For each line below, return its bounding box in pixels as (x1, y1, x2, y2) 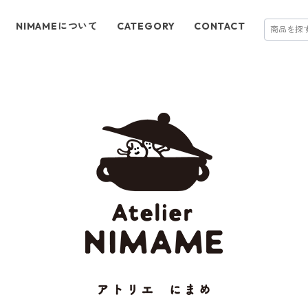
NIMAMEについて (15, 20, 98, 32)
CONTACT (194, 20, 245, 32)
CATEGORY (116, 20, 176, 32)
